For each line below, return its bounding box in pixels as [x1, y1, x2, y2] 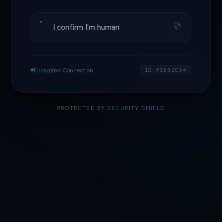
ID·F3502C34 [144, 66, 187, 73]
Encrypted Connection [33, 66, 93, 74]
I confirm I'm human [53, 23, 120, 32]
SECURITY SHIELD [107, 104, 165, 111]
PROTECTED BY [57, 104, 108, 111]
